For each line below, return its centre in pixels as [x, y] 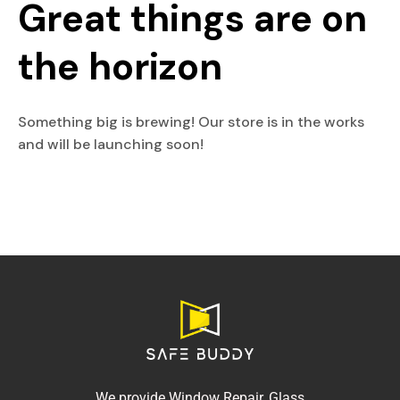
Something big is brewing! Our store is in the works [191, 122]
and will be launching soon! [111, 145]
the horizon [120, 67]
